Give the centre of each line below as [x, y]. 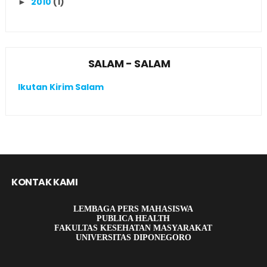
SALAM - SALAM [129, 63]
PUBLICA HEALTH [133, 218]
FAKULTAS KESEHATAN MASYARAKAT [133, 228]
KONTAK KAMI [44, 182]
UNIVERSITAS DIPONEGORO [133, 237]
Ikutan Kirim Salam [60, 87]
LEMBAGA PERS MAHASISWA [133, 209]
